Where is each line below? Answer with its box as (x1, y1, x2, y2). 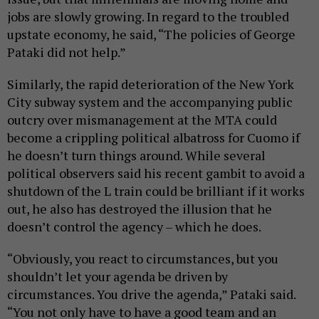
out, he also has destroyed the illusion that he (7, 200, 272, 218)
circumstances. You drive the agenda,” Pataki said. (7, 286, 296, 303)
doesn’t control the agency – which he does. (7, 218, 261, 236)
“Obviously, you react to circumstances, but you (7, 250, 278, 268)
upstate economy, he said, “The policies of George (7, 26, 296, 43)
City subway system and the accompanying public (7, 93, 293, 111)
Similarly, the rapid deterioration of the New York (7, 75, 294, 93)
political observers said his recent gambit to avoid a (7, 164, 305, 182)
